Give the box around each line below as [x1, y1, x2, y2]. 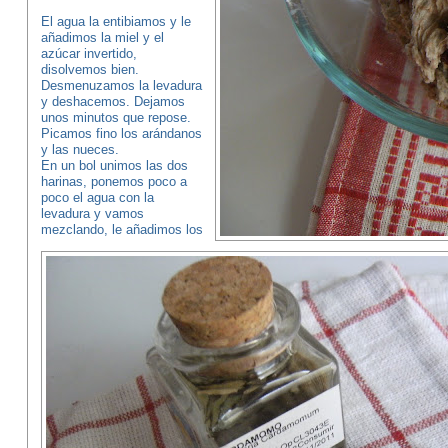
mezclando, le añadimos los [40, 222, 203, 237]
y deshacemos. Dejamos [40, 94, 185, 109]
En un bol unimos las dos [40, 158, 188, 173]
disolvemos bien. [40, 62, 139, 77]
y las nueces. [40, 142, 119, 157]
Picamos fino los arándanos [40, 126, 202, 141]
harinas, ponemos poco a [40, 174, 187, 189]
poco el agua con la [40, 190, 154, 205]
